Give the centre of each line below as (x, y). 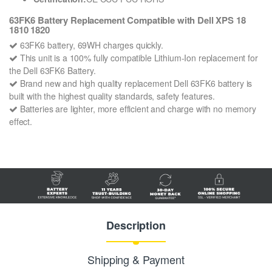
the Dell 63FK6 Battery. (53, 71)
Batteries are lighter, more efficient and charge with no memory (137, 109)
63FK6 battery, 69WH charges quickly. (90, 45)
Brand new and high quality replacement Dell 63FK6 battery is (135, 83)
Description (136, 225)
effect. (21, 122)
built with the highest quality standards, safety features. (112, 96)
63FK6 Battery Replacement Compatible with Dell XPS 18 (127, 20)
